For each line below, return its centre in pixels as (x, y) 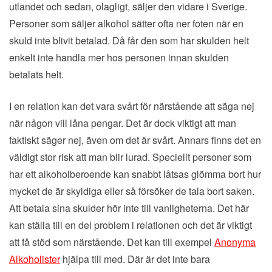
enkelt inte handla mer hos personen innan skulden (119, 58)
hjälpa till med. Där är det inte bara (135, 259)
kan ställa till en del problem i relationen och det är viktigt (131, 225)
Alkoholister (35, 259)
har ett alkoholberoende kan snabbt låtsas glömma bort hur (135, 174)
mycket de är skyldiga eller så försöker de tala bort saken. (132, 191)
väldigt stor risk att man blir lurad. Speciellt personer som (130, 157)
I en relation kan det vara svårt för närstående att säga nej (132, 106)
